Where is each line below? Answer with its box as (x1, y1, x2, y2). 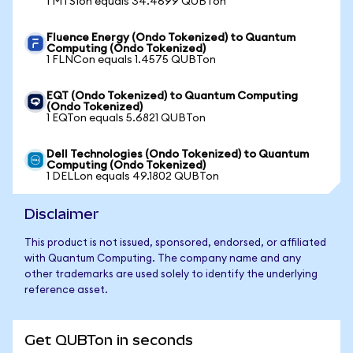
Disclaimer (24, 206, 99, 222)
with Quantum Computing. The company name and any (24, 254, 301, 264)
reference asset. (24, 285, 108, 295)
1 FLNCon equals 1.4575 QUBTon (46, 54, 216, 65)
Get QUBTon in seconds (24, 332, 193, 348)
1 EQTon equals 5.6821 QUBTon (46, 113, 206, 124)
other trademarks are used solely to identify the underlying (24, 269, 318, 280)
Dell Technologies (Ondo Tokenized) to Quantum (46, 149, 309, 160)
